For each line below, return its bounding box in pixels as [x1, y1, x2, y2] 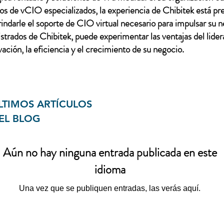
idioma [94, 161, 125, 178]
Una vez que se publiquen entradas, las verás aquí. [19, 184, 200, 192]
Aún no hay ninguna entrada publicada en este [2, 144, 217, 161]
